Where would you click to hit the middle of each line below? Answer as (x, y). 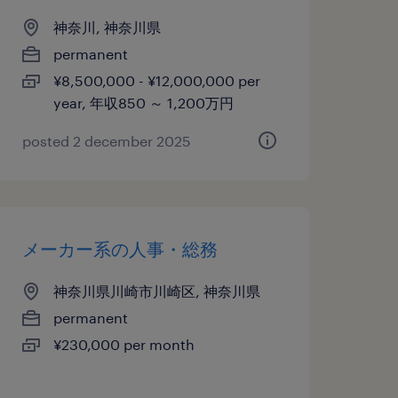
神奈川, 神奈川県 (107, 27)
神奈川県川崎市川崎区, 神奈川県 (156, 291)
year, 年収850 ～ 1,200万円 (143, 103)
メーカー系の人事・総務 (119, 249)
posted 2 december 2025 (106, 141)
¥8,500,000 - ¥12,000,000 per (156, 80)
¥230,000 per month (123, 344)
